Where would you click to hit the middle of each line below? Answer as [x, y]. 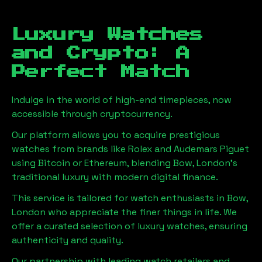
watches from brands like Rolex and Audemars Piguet [130, 149]
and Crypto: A [101, 53]
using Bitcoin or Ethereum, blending [91, 163]
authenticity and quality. [68, 240]
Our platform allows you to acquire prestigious [116, 135]
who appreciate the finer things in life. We [141, 212]
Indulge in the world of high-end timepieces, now [122, 99]
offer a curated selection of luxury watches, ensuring [130, 226]
